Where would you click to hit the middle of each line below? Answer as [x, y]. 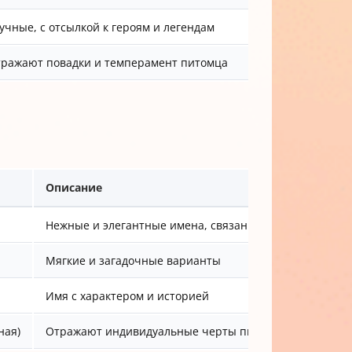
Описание [74, 187]
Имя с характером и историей [127, 295]
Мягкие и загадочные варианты [133, 260]
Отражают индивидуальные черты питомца [166, 331]
